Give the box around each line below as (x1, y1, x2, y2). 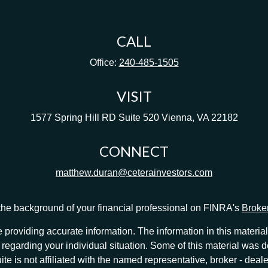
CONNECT (99, 142, 169, 160)
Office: (89, 57, 119, 68)
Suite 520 (118, 112, 159, 123)
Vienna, (161, 112, 194, 123)
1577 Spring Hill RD (30, 112, 116, 123)
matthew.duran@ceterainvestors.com (56, 167, 212, 178)
